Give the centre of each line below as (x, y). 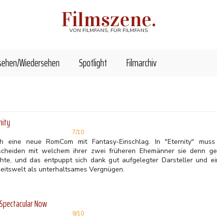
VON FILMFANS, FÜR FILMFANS (108, 30)
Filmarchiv (141, 63)
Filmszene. (108, 19)
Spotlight (93, 63)
